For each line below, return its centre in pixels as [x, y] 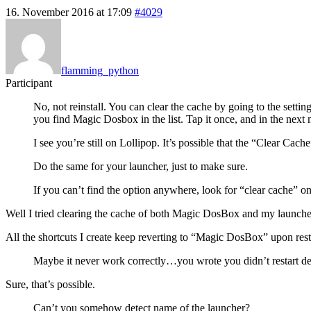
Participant [29, 83]
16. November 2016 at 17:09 [69, 12]
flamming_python [100, 70]
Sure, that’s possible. [50, 284]
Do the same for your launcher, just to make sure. [141, 166]
